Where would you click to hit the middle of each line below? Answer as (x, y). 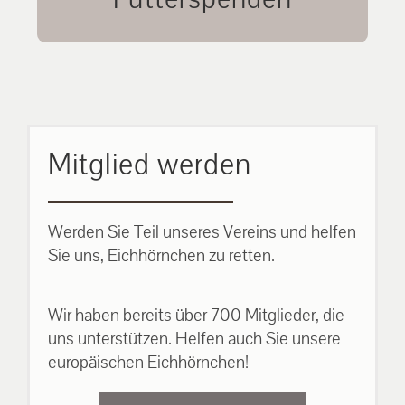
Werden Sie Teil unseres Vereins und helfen (202, 232)
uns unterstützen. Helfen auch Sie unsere (194, 339)
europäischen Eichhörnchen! (148, 362)
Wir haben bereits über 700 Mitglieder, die (196, 315)
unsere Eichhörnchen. (202, 16)
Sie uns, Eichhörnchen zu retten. (161, 255)
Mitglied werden (150, 165)
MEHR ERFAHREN (202, 65)
